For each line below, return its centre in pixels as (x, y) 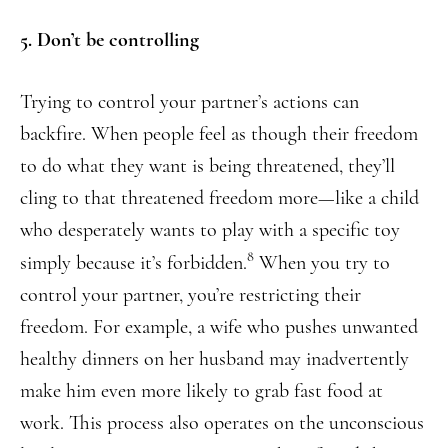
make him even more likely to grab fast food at (201, 390)
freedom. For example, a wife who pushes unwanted (219, 326)
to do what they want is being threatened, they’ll (207, 165)
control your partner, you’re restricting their (190, 294)
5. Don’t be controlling (109, 39)
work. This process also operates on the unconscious (222, 422)
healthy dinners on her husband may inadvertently (214, 358)
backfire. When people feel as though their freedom (219, 133)
